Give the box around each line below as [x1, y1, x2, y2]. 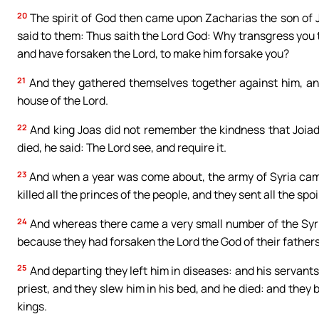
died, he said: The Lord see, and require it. [17, 140, 226, 156]
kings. [17, 298, 47, 314]
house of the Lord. [17, 93, 108, 109]
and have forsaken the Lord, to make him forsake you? [17, 46, 289, 62]
